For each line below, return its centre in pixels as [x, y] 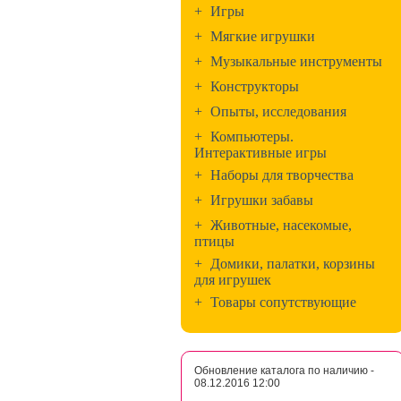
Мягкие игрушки [263, 36]
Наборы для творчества [282, 175]
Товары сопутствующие [283, 302]
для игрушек [233, 279]
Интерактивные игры [260, 152]
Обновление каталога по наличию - [284, 371]
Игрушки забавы [262, 200]
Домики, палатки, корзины [293, 264]
